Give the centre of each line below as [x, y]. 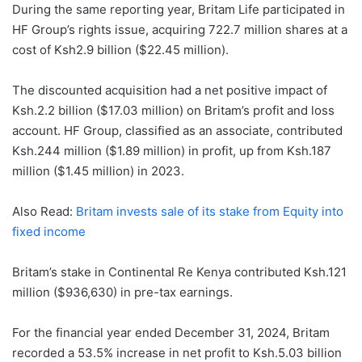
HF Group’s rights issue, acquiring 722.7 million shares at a [180, 29]
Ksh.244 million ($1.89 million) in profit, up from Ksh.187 [172, 150]
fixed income [49, 231]
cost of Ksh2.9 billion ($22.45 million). [120, 49]
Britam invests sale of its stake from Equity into [210, 211]
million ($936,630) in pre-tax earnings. [122, 292]
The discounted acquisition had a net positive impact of [170, 90]
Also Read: [44, 211]
